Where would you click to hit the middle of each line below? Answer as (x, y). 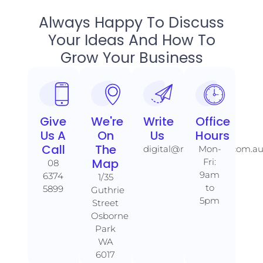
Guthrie (108, 190)
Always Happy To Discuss (131, 22)
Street (106, 203)
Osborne (110, 215)
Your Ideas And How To (131, 40)
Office (213, 121)
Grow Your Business (131, 58)
